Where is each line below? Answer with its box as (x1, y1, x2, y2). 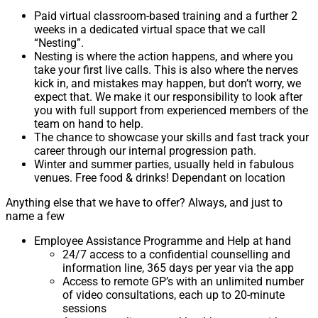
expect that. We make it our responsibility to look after (34, 90, 302, 104)
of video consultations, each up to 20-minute (62, 288, 285, 302)
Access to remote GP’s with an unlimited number (62, 275, 304, 289)
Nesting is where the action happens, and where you (34, 50, 293, 64)
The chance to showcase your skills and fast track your (34, 131, 309, 145)
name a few (6, 209, 65, 224)
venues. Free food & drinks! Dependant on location (34, 171, 285, 185)
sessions (62, 302, 106, 316)
